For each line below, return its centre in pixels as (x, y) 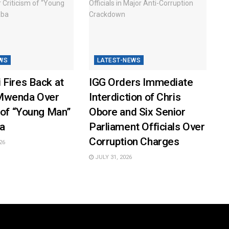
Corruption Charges (134, 142)
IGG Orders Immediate (141, 83)
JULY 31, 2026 (112, 157)
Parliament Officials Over (147, 127)
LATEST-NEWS (119, 61)
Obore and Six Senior (137, 112)
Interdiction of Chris (135, 97)
